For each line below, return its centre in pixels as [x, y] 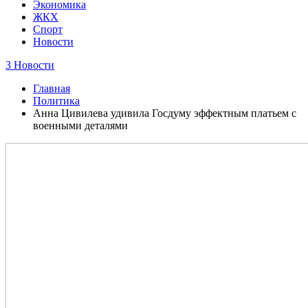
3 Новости [30, 65]
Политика [56, 101]
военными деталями [80, 125]
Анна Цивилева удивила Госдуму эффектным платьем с [165, 113]
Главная [52, 88]
